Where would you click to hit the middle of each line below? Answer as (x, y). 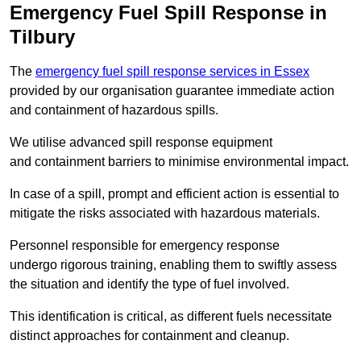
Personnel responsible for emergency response (145, 246)
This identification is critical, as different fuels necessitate (171, 317)
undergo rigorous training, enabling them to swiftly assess (173, 265)
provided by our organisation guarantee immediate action (172, 91)
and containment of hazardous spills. (114, 110)
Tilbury (42, 37)
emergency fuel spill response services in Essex (172, 72)
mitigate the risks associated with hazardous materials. (165, 214)
